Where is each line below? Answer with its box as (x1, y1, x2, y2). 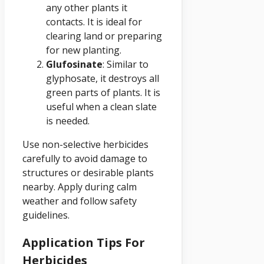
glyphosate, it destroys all (46, 71, 159, 85)
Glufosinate (46, 57, 103, 71)
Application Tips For (22, 234, 145, 250)
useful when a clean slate (46, 100, 157, 113)
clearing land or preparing (46, 29, 162, 42)
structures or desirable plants (22, 166, 154, 179)
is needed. (46, 114, 90, 127)
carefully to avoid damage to (22, 151, 147, 165)
